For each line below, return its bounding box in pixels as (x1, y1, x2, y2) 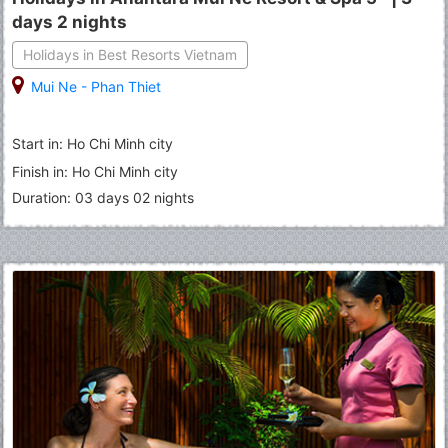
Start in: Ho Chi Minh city (12, 134, 173, 152)
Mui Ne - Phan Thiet (31, 77, 161, 95)
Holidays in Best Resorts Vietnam (23, 45, 237, 63)
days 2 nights (12, 11, 127, 32)
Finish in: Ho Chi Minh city (12, 162, 178, 180)
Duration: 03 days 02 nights (12, 188, 194, 206)
